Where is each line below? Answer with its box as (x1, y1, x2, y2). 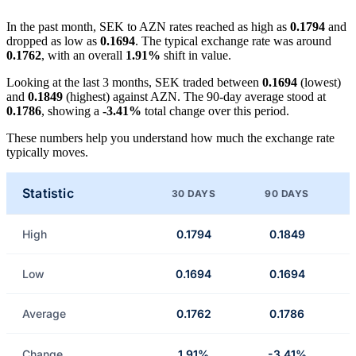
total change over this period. (141, 104, 289, 118)
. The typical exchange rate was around (135, 34, 331, 48)
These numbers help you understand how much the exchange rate (6, 131, 335, 145)
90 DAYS (265, 187, 309, 199)
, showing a (41, 104, 103, 118)
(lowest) (297, 75, 341, 90)
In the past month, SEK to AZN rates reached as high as (6, 20, 290, 34)
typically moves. (6, 145, 88, 160)
